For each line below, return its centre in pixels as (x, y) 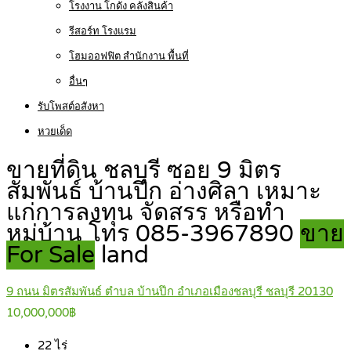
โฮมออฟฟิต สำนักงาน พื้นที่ (129, 56)
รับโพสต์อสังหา (71, 107)
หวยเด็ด (55, 132)
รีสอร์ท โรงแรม (103, 31)
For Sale (51, 255)
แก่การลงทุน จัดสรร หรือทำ (146, 213)
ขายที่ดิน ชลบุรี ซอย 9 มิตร (144, 171)
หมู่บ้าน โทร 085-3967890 (153, 234)
